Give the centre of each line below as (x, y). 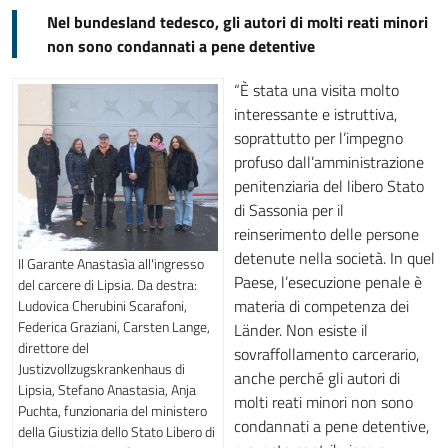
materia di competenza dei (321, 306)
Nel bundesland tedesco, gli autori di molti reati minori (237, 22)
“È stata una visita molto (316, 90)
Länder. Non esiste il (301, 330)
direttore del (53, 347)
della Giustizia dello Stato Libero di (116, 431)
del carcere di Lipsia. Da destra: (107, 284)
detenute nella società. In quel (334, 258)
